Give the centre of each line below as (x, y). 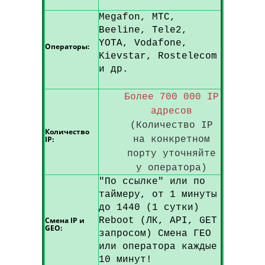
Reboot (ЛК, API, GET (158, 221)
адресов (171, 111)
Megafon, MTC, (137, 17)
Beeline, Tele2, (143, 30)
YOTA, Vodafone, (143, 43)
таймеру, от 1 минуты (158, 195)
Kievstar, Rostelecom (158, 56)
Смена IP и (64, 220)
